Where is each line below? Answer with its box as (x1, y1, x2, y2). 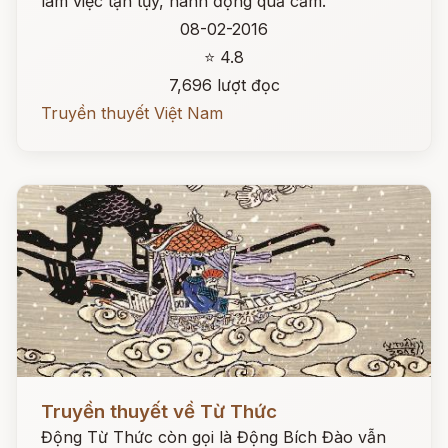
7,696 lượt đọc (168, 75, 280, 95)
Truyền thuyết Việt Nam (41, 103, 223, 123)
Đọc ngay (17, 386, 90, 406)
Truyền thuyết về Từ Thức (41, 400, 277, 423)
